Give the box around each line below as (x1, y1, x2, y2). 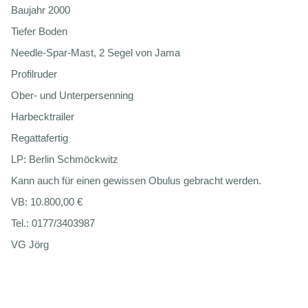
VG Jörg (11, 238, 49, 250)
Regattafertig (11, 131, 68, 144)
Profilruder (11, 67, 57, 80)
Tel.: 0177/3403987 (11, 217, 95, 229)
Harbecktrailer (11, 110, 74, 122)
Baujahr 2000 (11, 3, 70, 16)
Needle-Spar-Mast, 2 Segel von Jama (11, 46, 180, 58)
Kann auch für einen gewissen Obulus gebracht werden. (11, 174, 261, 186)
